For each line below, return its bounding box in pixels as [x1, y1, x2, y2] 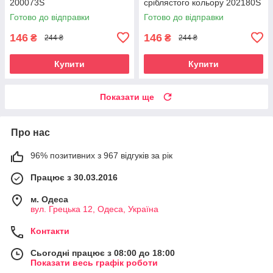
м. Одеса [30, 194, 68, 204]
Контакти [30, 225, 69, 236]
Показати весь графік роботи [30, 257, 158, 268]
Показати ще [100, 91, 154, 102]
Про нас [11, 127, 50, 138]
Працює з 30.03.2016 [30, 172, 118, 182]
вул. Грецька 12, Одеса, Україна [30, 204, 158, 214]
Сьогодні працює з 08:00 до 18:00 [30, 247, 175, 258]
